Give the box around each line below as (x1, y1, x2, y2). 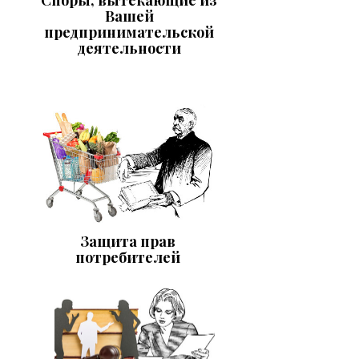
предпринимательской (44, 22, 214, 42)
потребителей (75, 247, 180, 267)
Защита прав (79, 231, 175, 251)
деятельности (77, 38, 181, 58)
